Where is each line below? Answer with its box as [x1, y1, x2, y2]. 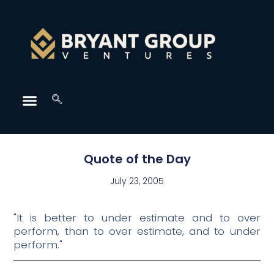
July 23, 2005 [110, 175, 164, 188]
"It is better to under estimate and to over [13, 210, 261, 226]
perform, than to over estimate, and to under [13, 224, 261, 239]
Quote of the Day [83, 150, 191, 168]
